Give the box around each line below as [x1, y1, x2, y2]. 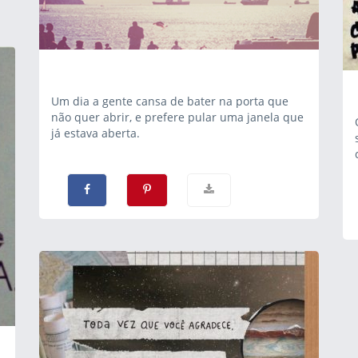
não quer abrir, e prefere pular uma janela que [51, 109, 304, 125]
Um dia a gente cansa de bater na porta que [51, 93, 288, 109]
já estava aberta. [51, 125, 140, 141]
